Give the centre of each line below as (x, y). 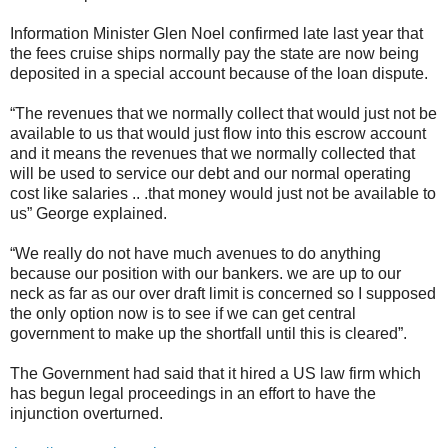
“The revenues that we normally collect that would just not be (223, 113)
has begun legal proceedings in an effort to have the (193, 393)
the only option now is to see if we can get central (183, 313)
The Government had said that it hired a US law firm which (215, 373)
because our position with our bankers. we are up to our (205, 273)
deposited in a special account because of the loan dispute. (219, 73)
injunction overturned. (86, 413)
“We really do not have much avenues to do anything (195, 253)
